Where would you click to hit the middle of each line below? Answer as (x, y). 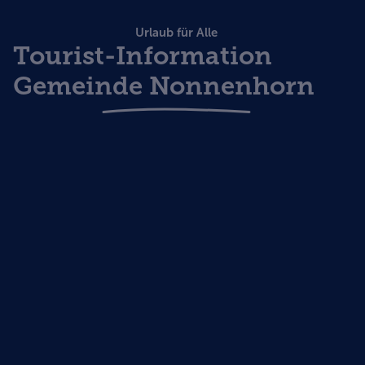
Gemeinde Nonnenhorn (164, 86)
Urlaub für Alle (176, 32)
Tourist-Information (143, 55)
